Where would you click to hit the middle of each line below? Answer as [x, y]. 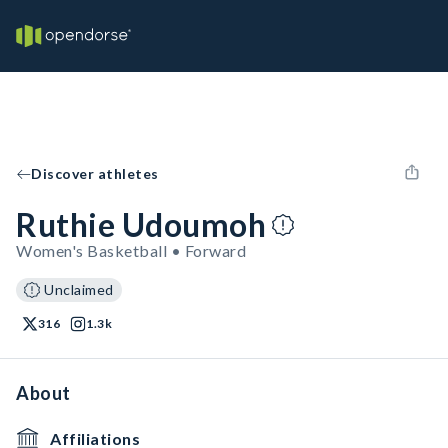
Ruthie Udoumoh [141, 224]
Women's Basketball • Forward [131, 250]
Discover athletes [95, 173]
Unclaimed [79, 289]
